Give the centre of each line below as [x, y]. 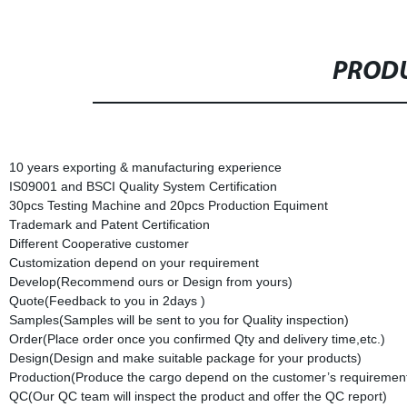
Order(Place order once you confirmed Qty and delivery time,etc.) [197, 339]
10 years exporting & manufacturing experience [145, 167]
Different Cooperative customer [99, 243]
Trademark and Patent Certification [109, 224]
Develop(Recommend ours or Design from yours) [150, 282]
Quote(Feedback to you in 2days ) [107, 301]
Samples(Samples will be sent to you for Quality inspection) [179, 320]
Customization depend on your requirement [134, 263]
